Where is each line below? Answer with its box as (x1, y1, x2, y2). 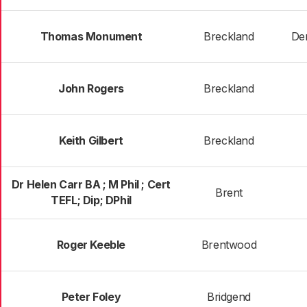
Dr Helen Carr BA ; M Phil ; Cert (11, 177, 171, 191)
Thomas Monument (40, 29, 143, 43)
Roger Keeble (56, 238, 126, 251)
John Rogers (58, 82, 124, 95)
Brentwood (201, 238, 257, 251)
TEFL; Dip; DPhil (51, 193, 132, 207)
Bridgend (207, 290, 251, 304)
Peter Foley (61, 290, 121, 304)
